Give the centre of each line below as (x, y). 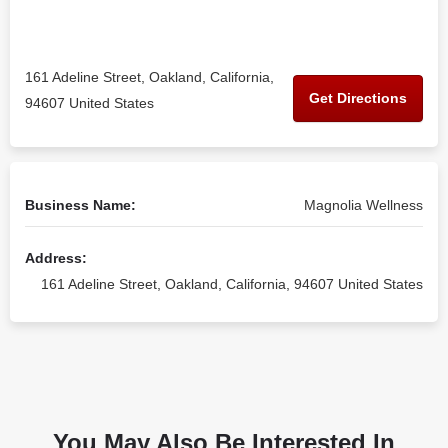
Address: (56, 258)
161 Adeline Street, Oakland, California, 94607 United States (232, 284)
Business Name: (80, 205)
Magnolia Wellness (363, 205)
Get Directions (358, 97)
